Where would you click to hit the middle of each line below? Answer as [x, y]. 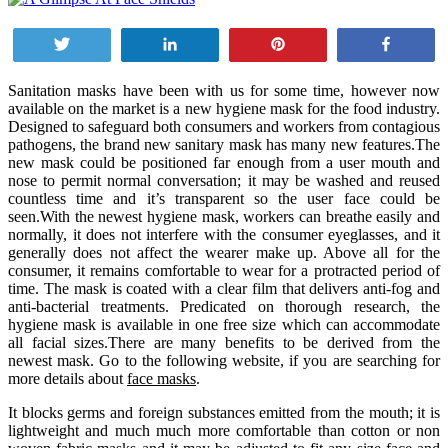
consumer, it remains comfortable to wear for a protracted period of [224, 270]
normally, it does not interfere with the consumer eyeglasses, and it [224, 234]
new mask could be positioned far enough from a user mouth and [224, 162]
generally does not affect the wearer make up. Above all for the [224, 252]
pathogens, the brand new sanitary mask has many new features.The [224, 144]
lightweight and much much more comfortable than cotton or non [224, 430]
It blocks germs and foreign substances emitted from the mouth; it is [224, 412]
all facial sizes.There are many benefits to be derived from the [224, 342]
